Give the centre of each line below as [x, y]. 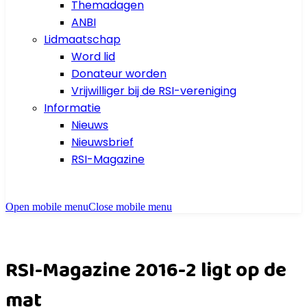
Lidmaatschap [82, 40]
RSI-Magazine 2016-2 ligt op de [146, 270]
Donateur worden [119, 74]
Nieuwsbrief [102, 143]
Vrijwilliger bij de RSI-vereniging [154, 91]
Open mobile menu [47, 207]
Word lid [93, 57]
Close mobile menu [130, 207]
